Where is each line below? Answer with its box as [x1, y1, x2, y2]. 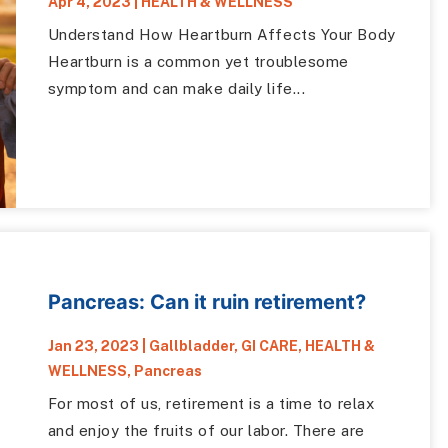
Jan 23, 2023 [47, 338, 139, 355]
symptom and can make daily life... [47, 79, 306, 97]
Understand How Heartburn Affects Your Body [47, 25, 396, 43]
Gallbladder [148, 338, 234, 355]
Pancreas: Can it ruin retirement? [47, 290, 366, 315]
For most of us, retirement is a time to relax [47, 395, 375, 413]
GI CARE [240, 338, 298, 355]
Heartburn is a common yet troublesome [47, 52, 349, 70]
